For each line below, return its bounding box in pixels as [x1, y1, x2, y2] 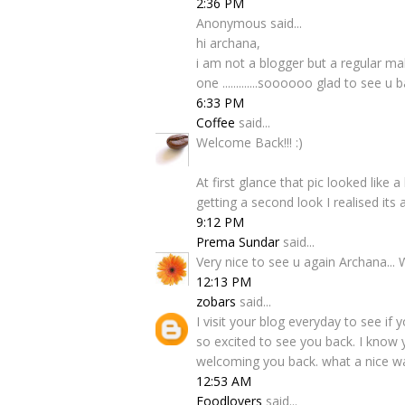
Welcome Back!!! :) [196, 134, 303, 151]
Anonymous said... [196, 14, 302, 32]
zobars [196, 293, 236, 310]
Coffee [196, 114, 235, 131]
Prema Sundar [196, 233, 279, 250]
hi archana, [196, 34, 260, 52]
